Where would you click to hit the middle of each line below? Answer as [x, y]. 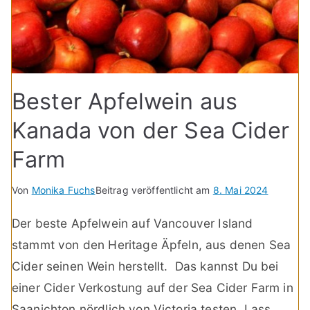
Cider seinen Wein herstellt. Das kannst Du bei [145, 266]
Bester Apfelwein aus [125, 101]
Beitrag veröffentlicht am [154, 190]
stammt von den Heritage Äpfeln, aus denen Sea [152, 244]
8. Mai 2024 [240, 190]
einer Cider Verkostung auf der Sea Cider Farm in [153, 287]
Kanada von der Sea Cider [151, 130]
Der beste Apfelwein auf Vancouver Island [133, 223]
